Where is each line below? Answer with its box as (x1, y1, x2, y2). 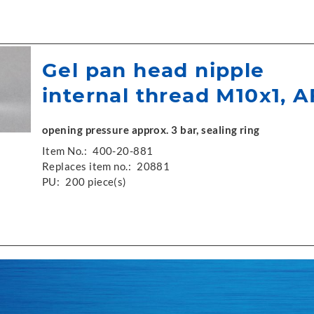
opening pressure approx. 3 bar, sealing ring (42, 123, 260, 136)
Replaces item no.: (42, 160, 132, 172)
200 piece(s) (65, 175, 127, 188)
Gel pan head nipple (42, 58, 265, 82)
